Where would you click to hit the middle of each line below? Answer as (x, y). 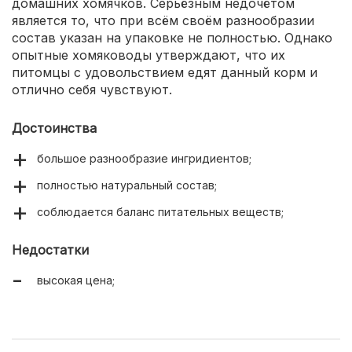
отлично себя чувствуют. (92, 89)
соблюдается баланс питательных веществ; (160, 211)
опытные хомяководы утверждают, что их (148, 55)
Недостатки (50, 249)
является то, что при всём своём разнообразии (163, 20)
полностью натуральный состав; (127, 185)
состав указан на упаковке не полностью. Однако (172, 37)
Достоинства (54, 128)
